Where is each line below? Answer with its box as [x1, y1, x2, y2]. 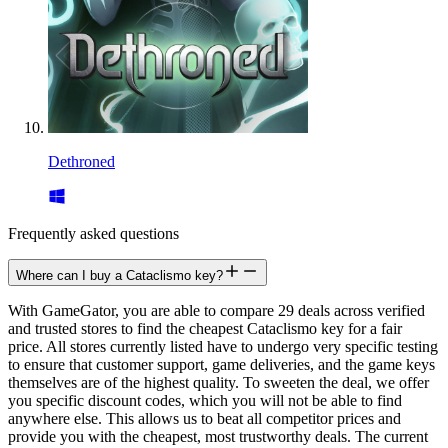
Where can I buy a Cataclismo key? [16, 268, 223, 284]
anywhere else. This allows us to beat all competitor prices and [8, 410, 401, 428]
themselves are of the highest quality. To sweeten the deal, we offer [8, 374, 429, 392]
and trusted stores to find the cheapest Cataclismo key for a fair [8, 320, 402, 338]
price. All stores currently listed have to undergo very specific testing [8, 338, 438, 356]
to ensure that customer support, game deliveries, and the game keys [8, 356, 435, 374]
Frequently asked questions [8, 225, 179, 243]
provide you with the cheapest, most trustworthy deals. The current [8, 428, 428, 446]
